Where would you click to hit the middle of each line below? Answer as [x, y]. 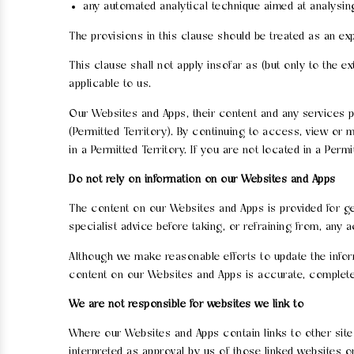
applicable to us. [110, 85]
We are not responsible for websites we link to [186, 305]
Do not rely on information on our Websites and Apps [202, 179]
